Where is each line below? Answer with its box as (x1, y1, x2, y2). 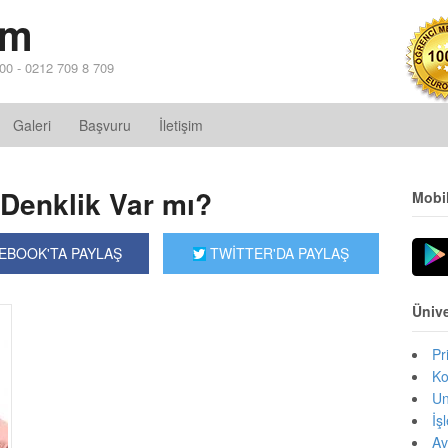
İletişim (159, 115, 203, 135)
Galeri (13, 115, 51, 135)
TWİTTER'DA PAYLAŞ (206, 243, 350, 263)
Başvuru (79, 115, 131, 135)
